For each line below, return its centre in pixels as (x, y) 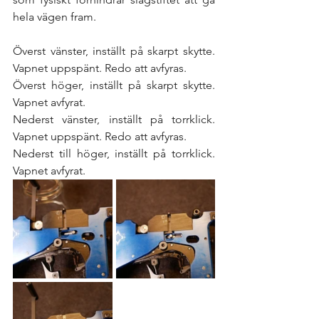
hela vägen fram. (56, 16)
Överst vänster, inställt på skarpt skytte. (114, 51)
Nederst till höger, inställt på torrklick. (114, 153)
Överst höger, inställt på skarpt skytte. (114, 85)
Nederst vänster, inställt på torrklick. (114, 119)
